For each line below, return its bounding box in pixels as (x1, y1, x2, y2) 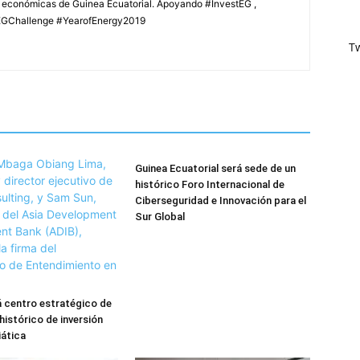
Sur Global (135, 210, 185, 223)
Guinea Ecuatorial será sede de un (135, 162, 296, 174)
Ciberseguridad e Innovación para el (135, 194, 306, 207)
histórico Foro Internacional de (135, 178, 284, 190)
